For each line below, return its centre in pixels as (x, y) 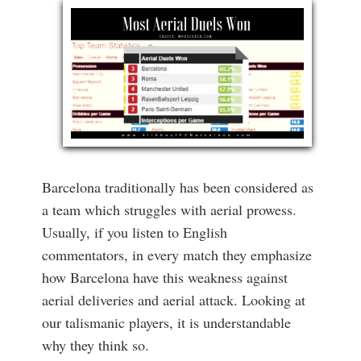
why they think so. (95, 345)
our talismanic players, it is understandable (166, 323)
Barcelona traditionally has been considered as (177, 187)
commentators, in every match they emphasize (176, 255)
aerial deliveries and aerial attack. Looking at (173, 300)
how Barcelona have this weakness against (164, 278)
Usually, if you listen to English (134, 232)
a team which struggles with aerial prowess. (169, 210)
